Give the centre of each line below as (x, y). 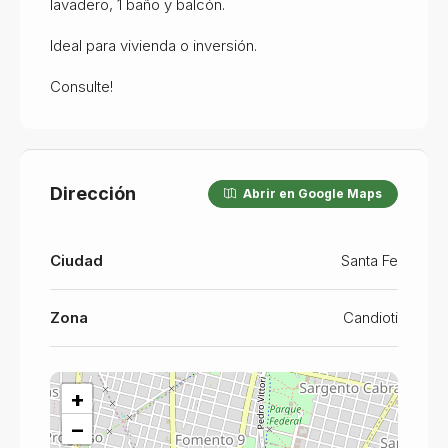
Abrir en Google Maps (311, 193)
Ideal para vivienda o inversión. (153, 45)
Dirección (93, 194)
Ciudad (76, 260)
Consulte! (81, 86)
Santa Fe (369, 260)
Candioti (370, 317)
